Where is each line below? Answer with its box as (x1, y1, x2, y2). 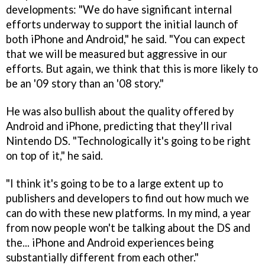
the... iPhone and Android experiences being (6, 236, 214, 249)
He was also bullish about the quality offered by (6, 105, 234, 118)
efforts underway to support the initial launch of (6, 18, 238, 31)
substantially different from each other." (6, 251, 199, 264)
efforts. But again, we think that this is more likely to (6, 62, 258, 76)
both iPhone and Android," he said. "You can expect (6, 33, 245, 46)
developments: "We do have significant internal (6, 3, 232, 17)
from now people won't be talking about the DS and (6, 221, 250, 234)
